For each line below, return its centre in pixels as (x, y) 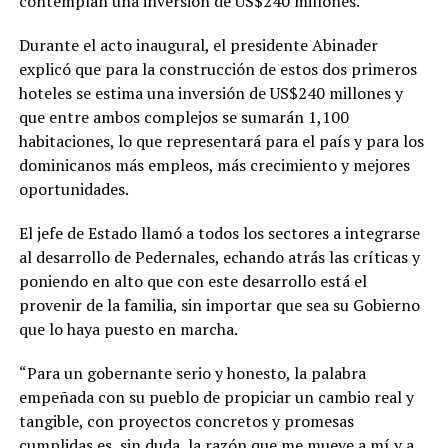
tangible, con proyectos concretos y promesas (186, 421)
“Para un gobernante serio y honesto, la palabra (192, 373)
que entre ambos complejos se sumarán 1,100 (183, 117)
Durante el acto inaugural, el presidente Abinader (198, 45)
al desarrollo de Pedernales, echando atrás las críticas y (219, 257)
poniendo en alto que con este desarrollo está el (192, 281)
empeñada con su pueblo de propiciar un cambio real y (216, 397)
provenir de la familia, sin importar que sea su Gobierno (219, 305)
